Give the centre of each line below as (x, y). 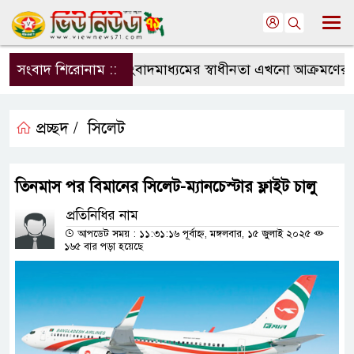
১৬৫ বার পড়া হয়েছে (104, 247)
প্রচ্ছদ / (55, 128)
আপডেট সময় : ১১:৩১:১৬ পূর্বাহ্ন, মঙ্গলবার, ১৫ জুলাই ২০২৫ (194, 234)
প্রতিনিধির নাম (102, 215)
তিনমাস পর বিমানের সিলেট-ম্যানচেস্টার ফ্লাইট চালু (166, 187)
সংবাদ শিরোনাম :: (67, 70)
